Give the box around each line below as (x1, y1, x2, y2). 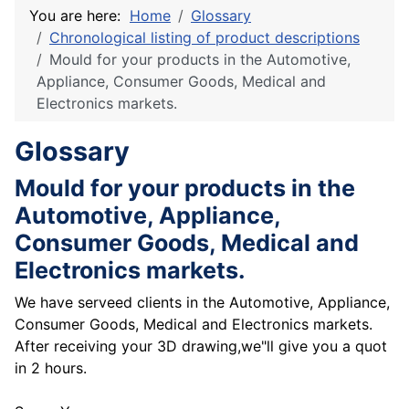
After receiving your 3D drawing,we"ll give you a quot (15, 337, 387, 356)
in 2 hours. (15, 359, 87, 378)
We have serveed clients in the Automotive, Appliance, (15, 293, 390, 312)
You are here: (29, 6, 130, 26)
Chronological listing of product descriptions (49, 28, 360, 47)
